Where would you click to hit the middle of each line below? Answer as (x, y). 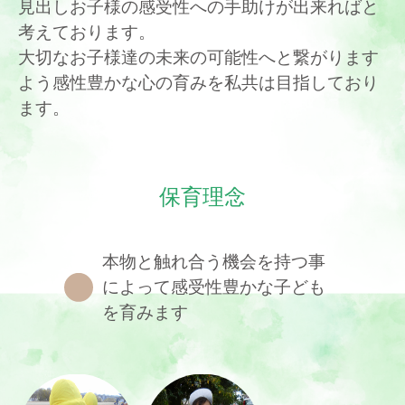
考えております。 (87, 32)
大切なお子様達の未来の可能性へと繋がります (199, 57)
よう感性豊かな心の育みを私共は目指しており (199, 82)
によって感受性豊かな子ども (213, 287)
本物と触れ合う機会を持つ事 (213, 262)
